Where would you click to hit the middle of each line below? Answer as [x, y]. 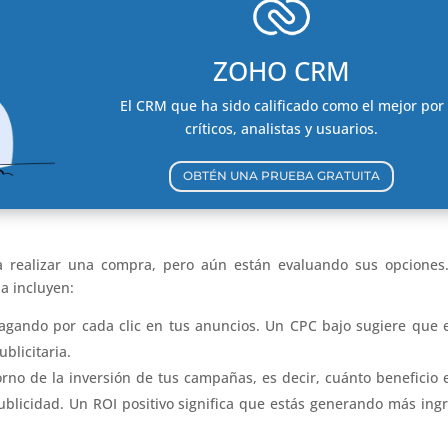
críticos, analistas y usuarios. [282, 128]
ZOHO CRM [282, 70]
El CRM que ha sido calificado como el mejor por [281, 105]
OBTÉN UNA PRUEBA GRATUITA [282, 176]
